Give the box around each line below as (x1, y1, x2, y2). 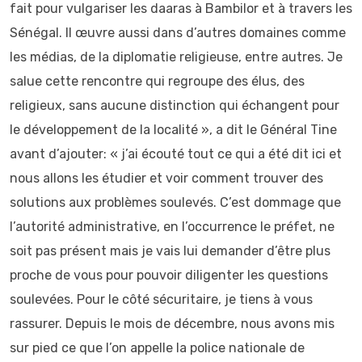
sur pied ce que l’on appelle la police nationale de (10, 340, 305, 356)
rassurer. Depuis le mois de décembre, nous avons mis (10, 316, 335, 331)
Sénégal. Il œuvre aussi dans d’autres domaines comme (10, 25, 346, 40)
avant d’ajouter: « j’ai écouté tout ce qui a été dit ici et (10, 146, 342, 162)
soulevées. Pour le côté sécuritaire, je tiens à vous (10, 292, 313, 307)
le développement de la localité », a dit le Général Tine (10, 122, 337, 137)
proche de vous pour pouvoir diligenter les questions (10, 267, 328, 283)
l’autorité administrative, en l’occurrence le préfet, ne (10, 219, 335, 234)
